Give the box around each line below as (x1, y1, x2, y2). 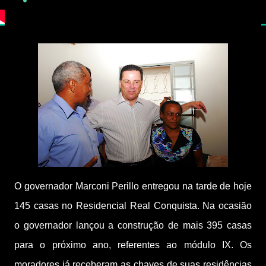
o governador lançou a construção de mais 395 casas (14, 220, 252, 230)
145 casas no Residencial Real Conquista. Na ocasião (14, 201, 252, 211)
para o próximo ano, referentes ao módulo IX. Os (14, 240, 252, 250)
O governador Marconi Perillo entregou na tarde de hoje (14, 181, 252, 191)
